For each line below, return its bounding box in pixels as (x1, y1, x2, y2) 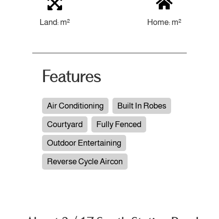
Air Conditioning (46, 101, 104, 110)
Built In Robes (117, 101, 166, 110)
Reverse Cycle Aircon (46, 156, 123, 166)
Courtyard (46, 119, 83, 129)
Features (42, 67, 101, 87)
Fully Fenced (96, 119, 141, 129)
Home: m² (147, 17, 181, 27)
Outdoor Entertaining (46, 138, 121, 148)
